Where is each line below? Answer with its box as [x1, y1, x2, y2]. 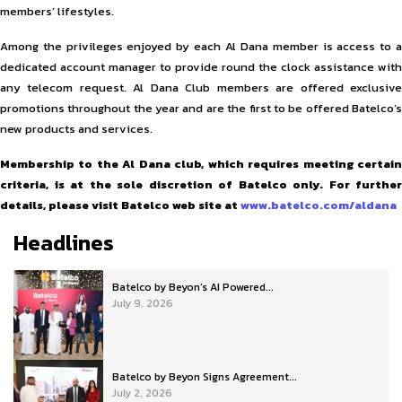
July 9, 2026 [112, 294, 173, 311]
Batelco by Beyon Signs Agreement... [112, 368, 297, 385]
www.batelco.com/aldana [240, 196, 397, 214]
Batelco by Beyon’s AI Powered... [112, 278, 274, 295]
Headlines [13, 226, 114, 258]
